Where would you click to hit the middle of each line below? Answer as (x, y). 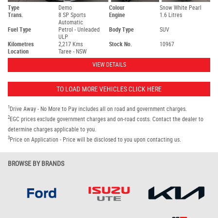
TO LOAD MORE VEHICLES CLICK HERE (109, 89)
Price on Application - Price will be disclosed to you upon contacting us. (95, 139)
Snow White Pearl (181, 8)
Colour (117, 8)
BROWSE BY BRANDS (36, 163)
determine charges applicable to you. (52, 129)
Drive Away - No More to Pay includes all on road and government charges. (98, 109)
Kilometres (21, 44)
